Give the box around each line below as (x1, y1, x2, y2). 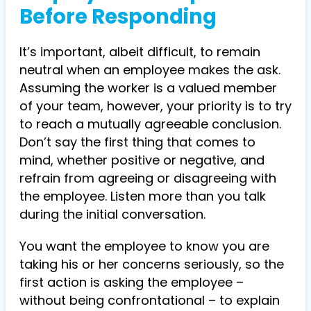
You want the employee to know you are (19, 237, 269, 255)
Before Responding (19, 3, 217, 31)
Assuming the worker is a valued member (19, 79, 277, 97)
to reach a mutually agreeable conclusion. (19, 115, 281, 133)
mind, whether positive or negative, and (19, 151, 264, 169)
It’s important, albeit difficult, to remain (19, 43, 260, 61)
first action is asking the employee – (19, 274, 244, 292)
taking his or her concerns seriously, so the (19, 255, 284, 274)
